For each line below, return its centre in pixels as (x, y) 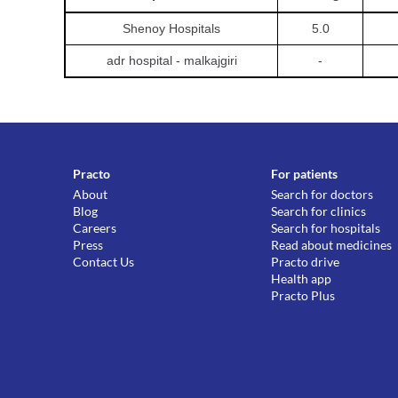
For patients (305, 174)
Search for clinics (319, 211)
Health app (302, 279)
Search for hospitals (326, 228)
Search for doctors (322, 194)
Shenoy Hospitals (171, 28)
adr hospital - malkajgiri (171, 60)
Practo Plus (303, 295)
